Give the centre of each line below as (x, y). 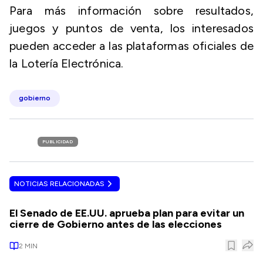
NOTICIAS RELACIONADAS (59, 184)
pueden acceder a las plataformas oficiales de (131, 46)
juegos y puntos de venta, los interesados (131, 28)
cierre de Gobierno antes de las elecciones (116, 224)
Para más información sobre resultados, (131, 11)
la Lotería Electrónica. (67, 63)
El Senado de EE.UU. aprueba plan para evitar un (127, 213)
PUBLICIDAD (58, 141)
